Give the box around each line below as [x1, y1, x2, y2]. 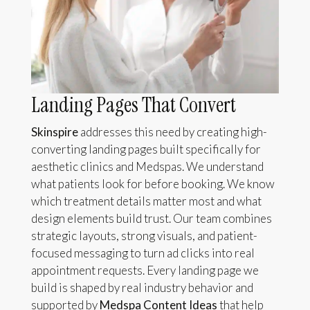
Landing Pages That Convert [30, 91, 236, 119]
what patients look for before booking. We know [30, 176, 275, 192]
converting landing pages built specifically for [30, 142, 261, 157]
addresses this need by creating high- [77, 125, 267, 140]
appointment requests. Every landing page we [30, 263, 259, 278]
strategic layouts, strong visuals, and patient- [30, 228, 257, 244]
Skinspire [30, 125, 78, 140]
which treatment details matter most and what [30, 194, 262, 209]
